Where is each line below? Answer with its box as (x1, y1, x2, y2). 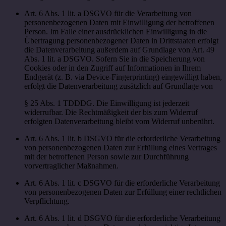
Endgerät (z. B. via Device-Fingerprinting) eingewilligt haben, (24, 73, 222, 82)
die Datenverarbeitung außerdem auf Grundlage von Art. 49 (24, 45, 214, 54)
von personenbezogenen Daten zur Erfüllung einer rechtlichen (24, 188, 221, 197)
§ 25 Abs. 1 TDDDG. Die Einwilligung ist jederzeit (24, 99, 189, 108)
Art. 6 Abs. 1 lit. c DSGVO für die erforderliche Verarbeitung (24, 179, 220, 188)
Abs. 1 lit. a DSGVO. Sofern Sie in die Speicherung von (24, 54, 205, 64)
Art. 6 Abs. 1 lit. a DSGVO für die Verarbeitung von (24, 9, 192, 18)
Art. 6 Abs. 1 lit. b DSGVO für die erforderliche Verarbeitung (24, 134, 220, 143)
